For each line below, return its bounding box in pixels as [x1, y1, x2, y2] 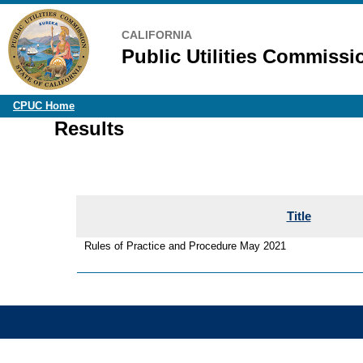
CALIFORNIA [122, 28, 192, 41]
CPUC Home [13, 100, 75, 112]
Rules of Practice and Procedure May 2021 [83, 240, 286, 252]
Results [54, 117, 125, 139]
